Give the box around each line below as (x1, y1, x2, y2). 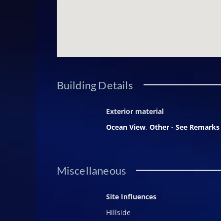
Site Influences (106, 192, 156, 202)
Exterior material (106, 107, 164, 116)
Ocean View (106, 122, 146, 132)
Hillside (106, 208, 131, 218)
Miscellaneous (56, 164, 127, 178)
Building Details (56, 78, 134, 92)
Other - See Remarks (149, 122, 220, 132)
